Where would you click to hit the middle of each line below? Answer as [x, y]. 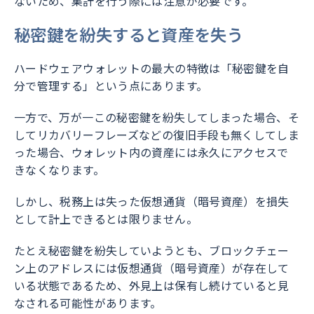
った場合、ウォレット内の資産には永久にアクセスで [151, 152]
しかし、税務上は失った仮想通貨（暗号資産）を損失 [152, 202]
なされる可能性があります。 [88, 303]
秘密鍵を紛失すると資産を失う [129, 35]
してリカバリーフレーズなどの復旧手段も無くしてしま [157, 135]
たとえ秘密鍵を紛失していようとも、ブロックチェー [152, 251]
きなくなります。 [59, 170]
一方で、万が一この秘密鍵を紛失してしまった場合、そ [157, 117]
